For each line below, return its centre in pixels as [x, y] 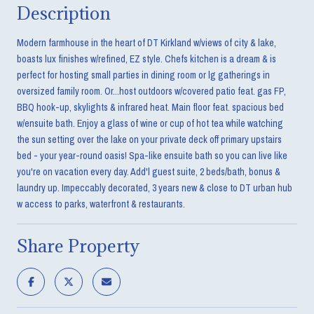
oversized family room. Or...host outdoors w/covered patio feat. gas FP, [151, 91]
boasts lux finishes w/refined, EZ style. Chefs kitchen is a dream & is [146, 59]
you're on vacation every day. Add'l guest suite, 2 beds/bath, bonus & [149, 171]
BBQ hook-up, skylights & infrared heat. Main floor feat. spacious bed [150, 107]
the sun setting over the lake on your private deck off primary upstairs [149, 139]
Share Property [78, 245]
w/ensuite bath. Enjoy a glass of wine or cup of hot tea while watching [150, 123]
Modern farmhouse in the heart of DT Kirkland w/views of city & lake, [146, 42]
